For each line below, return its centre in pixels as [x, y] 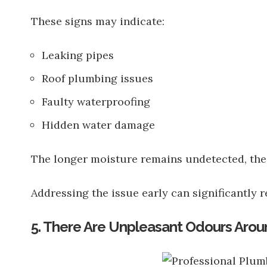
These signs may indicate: [98, 21]
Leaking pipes [78, 55]
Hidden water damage [98, 125]
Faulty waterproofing [96, 102]
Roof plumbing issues [97, 78]
